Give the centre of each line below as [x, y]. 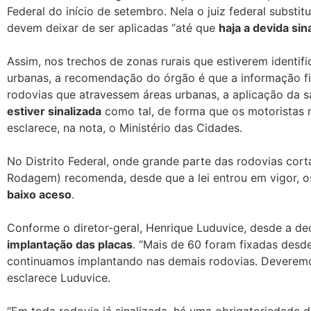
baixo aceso [39, 194]
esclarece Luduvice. [59, 277]
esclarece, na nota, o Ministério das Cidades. [125, 127]
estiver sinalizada [54, 111]
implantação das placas [70, 244]
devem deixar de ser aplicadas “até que [113, 27]
